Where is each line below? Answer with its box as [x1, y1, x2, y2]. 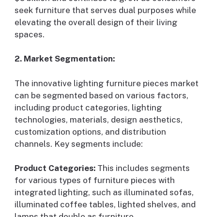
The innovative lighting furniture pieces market [15, 78, 199, 88]
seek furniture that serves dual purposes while [15, 5, 196, 15]
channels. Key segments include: [15, 139, 143, 149]
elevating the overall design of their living [15, 17, 177, 27]
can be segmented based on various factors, [15, 90, 188, 100]
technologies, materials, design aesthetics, [15, 114, 183, 124]
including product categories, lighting [15, 102, 162, 112]
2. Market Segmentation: [15, 54, 115, 64]
